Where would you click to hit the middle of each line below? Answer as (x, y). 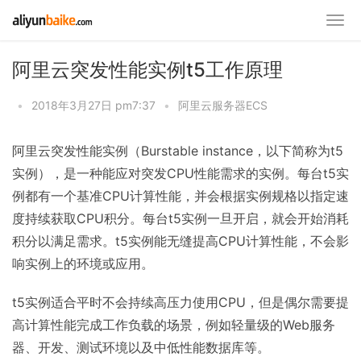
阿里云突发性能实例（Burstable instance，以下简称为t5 (178, 151)
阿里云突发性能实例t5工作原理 (147, 70)
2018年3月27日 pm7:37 (93, 105)
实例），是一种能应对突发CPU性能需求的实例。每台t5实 (180, 173)
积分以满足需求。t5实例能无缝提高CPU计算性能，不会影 (180, 241)
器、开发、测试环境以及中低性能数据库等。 (141, 347)
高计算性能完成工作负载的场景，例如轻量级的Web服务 (174, 325)
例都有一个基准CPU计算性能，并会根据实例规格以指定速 (180, 196)
